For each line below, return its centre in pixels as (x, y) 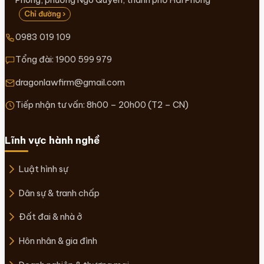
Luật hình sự (44, 169)
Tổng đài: (35, 60)
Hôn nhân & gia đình (58, 240)
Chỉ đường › (44, 14)
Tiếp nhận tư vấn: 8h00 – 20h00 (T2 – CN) (102, 104)
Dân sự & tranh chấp (59, 193)
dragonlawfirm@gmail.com (70, 82)
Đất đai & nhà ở (51, 217)
